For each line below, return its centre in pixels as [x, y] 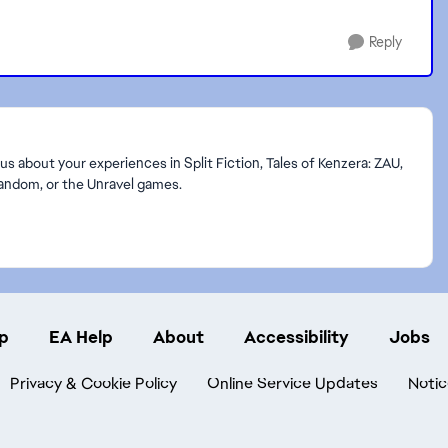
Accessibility [296, 336]
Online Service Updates [292, 383]
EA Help [81, 336]
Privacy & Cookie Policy [93, 383]
